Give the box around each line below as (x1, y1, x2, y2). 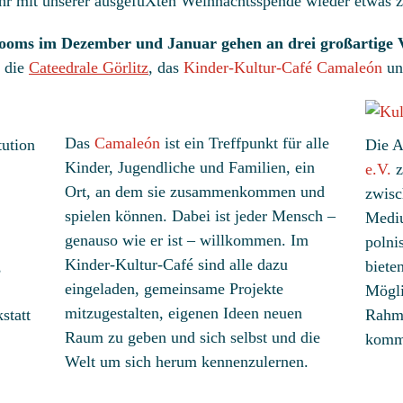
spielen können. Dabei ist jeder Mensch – (65, 207, 336, 226)
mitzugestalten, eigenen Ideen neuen (65, 304, 303, 323)
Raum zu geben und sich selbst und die (65, 328, 321, 347)
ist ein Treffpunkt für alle (160, 134, 330, 153)
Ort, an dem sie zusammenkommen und (65, 183, 326, 201)
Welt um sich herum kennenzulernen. (65, 353, 309, 372)
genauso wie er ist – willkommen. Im (65, 231, 309, 250)
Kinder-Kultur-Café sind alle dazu (65, 255, 289, 274)
